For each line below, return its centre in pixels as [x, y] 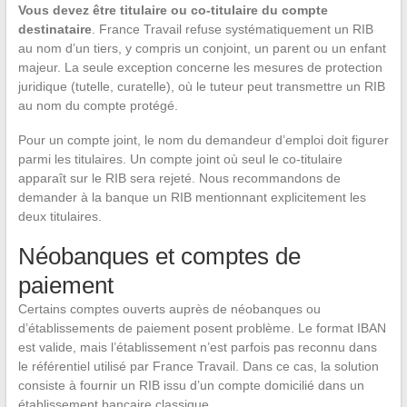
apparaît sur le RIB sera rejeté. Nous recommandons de [179, 179]
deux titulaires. [60, 217]
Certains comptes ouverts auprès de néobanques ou [169, 309]
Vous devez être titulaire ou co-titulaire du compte [173, 10]
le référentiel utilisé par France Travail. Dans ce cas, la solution [198, 367]
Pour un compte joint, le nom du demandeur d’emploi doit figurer [203, 140]
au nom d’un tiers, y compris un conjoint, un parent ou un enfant [202, 49]
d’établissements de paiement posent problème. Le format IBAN [202, 328]
